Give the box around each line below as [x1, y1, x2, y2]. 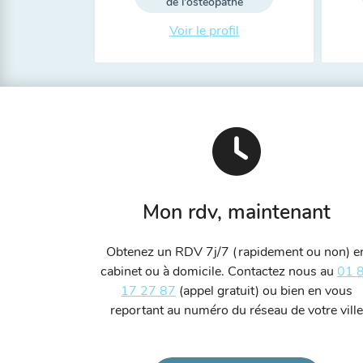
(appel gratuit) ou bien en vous [176, 282, 352, 300]
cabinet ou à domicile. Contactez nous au [100, 263, 337, 280]
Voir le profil [169, 22, 239, 40]
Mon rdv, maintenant [143, 199, 331, 226]
